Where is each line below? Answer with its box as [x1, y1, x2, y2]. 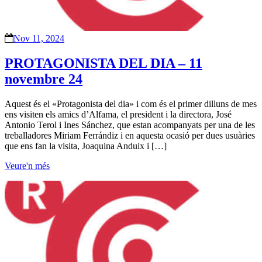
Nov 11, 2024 [13, 33, 64, 43]
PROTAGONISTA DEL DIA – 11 [5, 55, 202, 71]
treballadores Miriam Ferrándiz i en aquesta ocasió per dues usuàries [5, 130, 255, 140]
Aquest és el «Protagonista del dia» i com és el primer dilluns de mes [5, 98, 257, 109]
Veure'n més [5, 160, 50, 171]
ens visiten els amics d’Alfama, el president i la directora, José [5, 109, 232, 119]
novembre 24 [5, 71, 82, 87]
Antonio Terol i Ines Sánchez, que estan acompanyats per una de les [5, 119, 255, 130]
